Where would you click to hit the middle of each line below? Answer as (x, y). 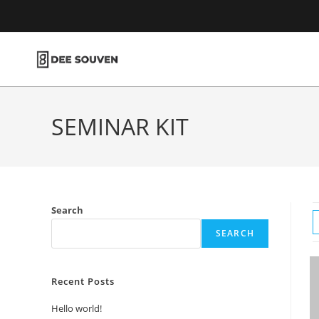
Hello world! (77, 308)
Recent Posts (83, 281)
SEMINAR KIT (120, 126)
